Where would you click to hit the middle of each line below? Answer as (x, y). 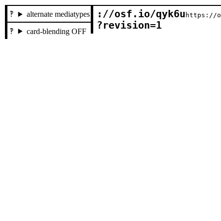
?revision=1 (129, 26)
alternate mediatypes (58, 14)
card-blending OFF (56, 31)
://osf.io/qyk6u (141, 14)
